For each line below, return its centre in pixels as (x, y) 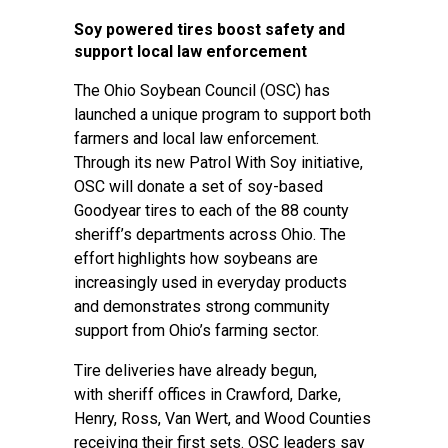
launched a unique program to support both (222, 114)
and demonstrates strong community (202, 306)
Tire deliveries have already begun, (195, 370)
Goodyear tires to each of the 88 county (211, 210)
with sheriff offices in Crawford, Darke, (207, 394)
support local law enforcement (190, 51)
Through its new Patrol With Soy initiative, (218, 162)
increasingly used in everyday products (210, 282)
